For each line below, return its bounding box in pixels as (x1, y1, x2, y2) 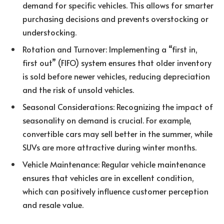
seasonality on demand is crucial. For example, (22, 114, 191, 125)
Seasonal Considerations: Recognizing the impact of (22, 100, 213, 112)
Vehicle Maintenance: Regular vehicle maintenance (22, 158, 205, 169)
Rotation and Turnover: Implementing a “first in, (22, 43, 197, 54)
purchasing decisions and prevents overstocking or (22, 12, 208, 24)
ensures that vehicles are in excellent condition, (22, 171, 194, 183)
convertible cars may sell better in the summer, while (22, 127, 212, 139)
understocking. (22, 26, 76, 37)
